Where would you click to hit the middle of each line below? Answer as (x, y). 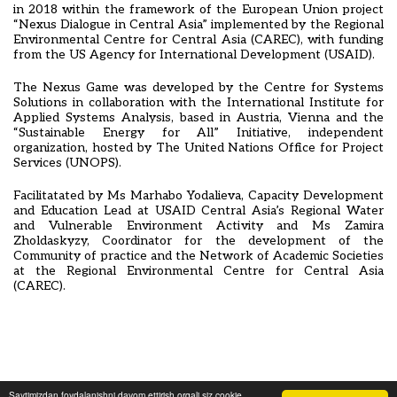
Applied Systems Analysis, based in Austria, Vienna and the (198, 117)
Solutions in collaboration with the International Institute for (198, 102)
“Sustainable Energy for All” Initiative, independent (198, 132)
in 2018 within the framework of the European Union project (198, 9)
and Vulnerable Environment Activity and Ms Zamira (198, 226)
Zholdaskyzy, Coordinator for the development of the (198, 241)
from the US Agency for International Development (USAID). (194, 54)
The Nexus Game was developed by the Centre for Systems (198, 87)
